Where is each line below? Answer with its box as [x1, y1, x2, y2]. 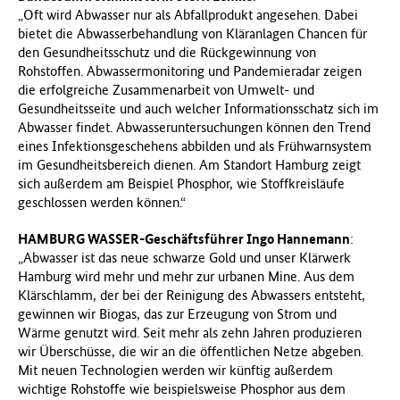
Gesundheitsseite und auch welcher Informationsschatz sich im [18, 99, 379, 117]
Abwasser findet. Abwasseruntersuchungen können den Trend [18, 118, 371, 136]
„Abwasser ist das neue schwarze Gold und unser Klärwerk [18, 248, 351, 266]
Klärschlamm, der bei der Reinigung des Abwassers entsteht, [18, 286, 365, 304]
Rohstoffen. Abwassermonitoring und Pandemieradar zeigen [18, 62, 362, 79]
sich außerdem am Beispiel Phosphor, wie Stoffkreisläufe [18, 174, 345, 192]
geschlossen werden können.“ [18, 193, 186, 211]
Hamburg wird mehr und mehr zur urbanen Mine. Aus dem [18, 267, 354, 285]
